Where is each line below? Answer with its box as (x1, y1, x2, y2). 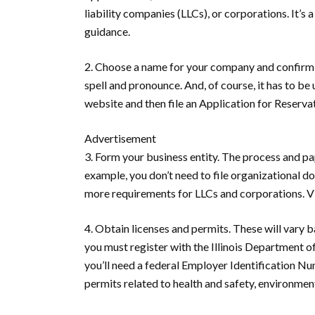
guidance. (84, 25, 132, 38)
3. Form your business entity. (84, 150, 221, 163)
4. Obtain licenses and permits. (84, 221, 231, 235)
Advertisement (84, 131, 156, 145)
